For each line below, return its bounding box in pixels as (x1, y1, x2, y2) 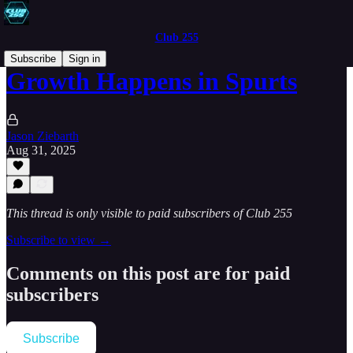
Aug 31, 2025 (6, 143, 76, 157)
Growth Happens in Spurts (6, 67, 297, 96)
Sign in (69, 53, 100, 65)
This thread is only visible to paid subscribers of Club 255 (6, 206, 292, 220)
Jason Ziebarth (6, 128, 79, 143)
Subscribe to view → (6, 233, 111, 247)
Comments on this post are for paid (6, 262, 290, 284)
